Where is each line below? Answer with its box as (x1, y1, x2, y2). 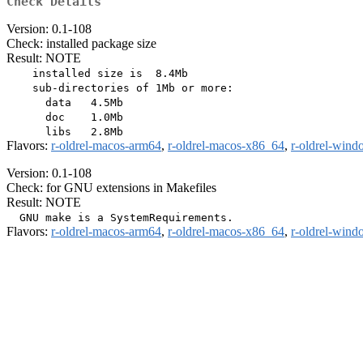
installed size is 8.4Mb (6, 67, 188, 80)
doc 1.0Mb (6, 111, 123, 124)
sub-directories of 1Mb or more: (6, 82, 233, 95)
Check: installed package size (6, 36, 156, 51)
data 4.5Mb (6, 96, 123, 109)
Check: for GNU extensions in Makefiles (6, 181, 216, 195)
